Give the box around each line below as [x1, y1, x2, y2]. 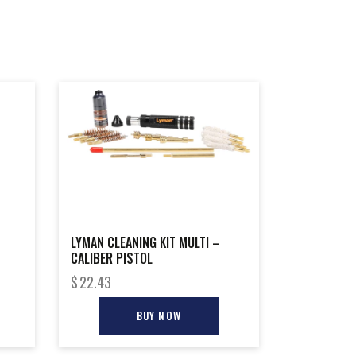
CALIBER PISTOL [70, 248, 153, 268]
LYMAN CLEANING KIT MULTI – [70, 232, 220, 252]
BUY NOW [136, 307, 181, 323]
